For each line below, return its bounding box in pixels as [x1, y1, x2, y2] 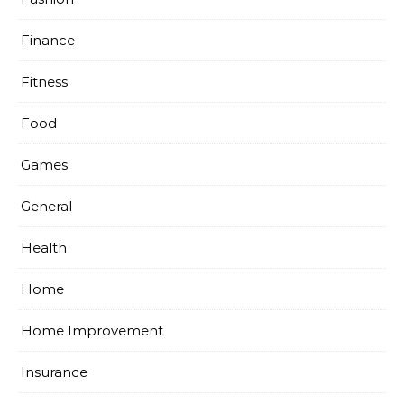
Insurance [21, 363, 87, 381]
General [21, 197, 72, 215]
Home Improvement [21, 321, 163, 339]
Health [21, 238, 67, 256]
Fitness [21, 72, 68, 90]
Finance [21, 31, 75, 49]
